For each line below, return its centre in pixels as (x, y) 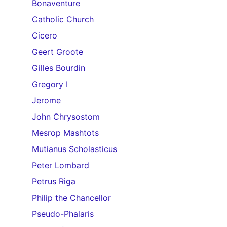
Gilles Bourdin (59, 68)
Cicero (45, 35)
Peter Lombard (61, 165)
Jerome (46, 100)
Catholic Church (63, 19)
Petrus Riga (54, 181)
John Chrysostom (66, 117)
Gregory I (50, 84)
